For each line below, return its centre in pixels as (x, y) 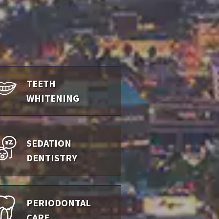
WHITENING (53, 98)
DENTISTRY (52, 158)
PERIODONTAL (59, 203)
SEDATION (49, 143)
